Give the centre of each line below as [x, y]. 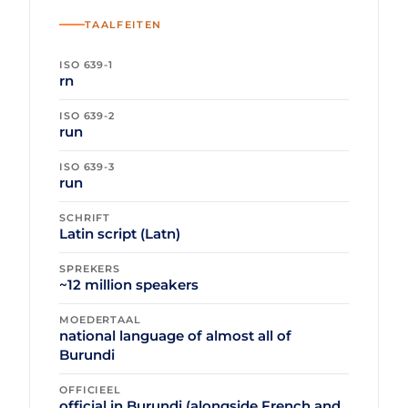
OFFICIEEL [90, 390]
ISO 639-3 [87, 167]
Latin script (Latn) [120, 234]
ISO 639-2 [87, 116]
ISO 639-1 [86, 65]
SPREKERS [90, 269]
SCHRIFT [85, 218]
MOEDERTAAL [100, 320]
